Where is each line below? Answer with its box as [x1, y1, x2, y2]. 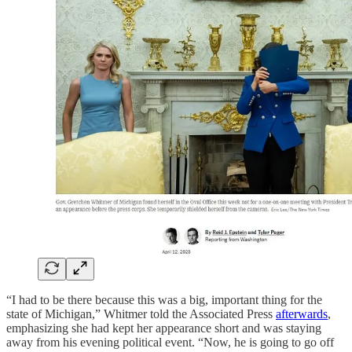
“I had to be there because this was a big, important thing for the [6, 292, 322, 306]
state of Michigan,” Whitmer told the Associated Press [6, 306, 276, 321]
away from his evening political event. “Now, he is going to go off [6, 335, 334, 349]
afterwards [276, 306, 328, 321]
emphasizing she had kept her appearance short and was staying [6, 321, 321, 335]
